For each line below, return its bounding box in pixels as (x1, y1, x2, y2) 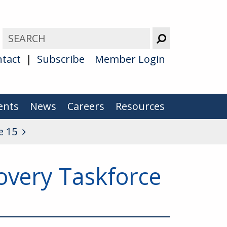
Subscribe (37, 52, 85, 66)
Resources (115, 99, 165, 113)
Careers (67, 99, 104, 113)
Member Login (95, 52, 165, 66)
